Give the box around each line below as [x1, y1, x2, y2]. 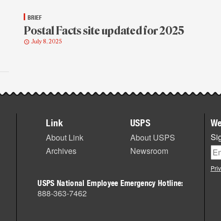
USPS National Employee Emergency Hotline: [37, 177, 184, 188]
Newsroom [130, 145, 168, 156]
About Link [46, 131, 84, 143]
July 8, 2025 [32, 38, 62, 45]
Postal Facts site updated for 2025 [24, 24, 184, 38]
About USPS [130, 131, 175, 143]
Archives [46, 145, 77, 156]
